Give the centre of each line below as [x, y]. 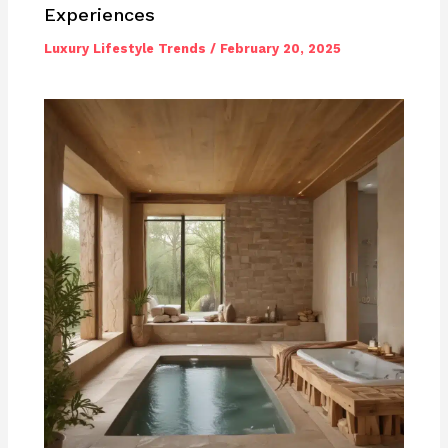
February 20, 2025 [281, 49]
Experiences [100, 15]
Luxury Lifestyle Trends [125, 49]
